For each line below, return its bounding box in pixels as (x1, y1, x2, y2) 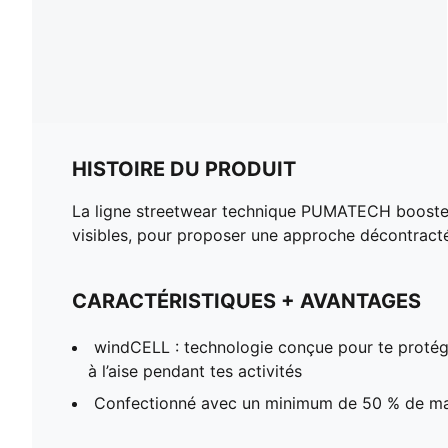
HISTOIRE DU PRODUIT (72, 156, 296, 181)
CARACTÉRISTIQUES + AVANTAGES (72, 288, 421, 313)
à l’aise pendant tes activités (88, 360, 302, 381)
